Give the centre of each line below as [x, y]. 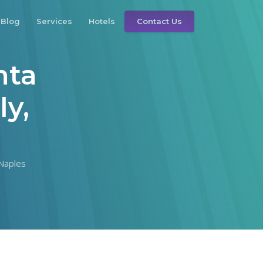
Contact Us [159, 21]
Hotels [102, 21]
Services [54, 21]
